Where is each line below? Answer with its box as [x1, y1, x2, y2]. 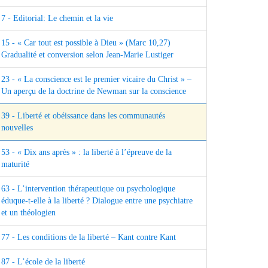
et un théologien [1, 208, 56, 218]
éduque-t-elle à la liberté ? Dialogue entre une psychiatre [1, 196, 193, 206]
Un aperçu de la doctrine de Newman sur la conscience [1, 87, 186, 96]
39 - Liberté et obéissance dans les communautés [1, 111, 165, 121]
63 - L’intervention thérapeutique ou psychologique [1, 184, 175, 194]
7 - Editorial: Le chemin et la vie [1, 14, 113, 23]
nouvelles [1, 123, 33, 133]
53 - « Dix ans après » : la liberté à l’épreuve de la [1, 148, 172, 157]
